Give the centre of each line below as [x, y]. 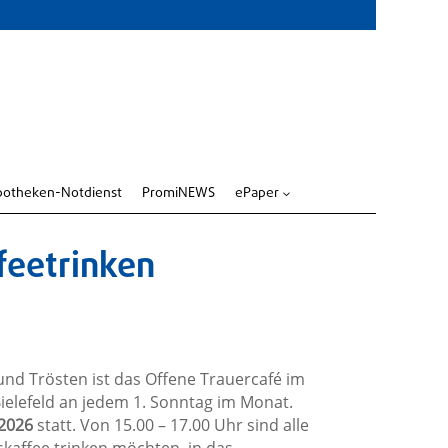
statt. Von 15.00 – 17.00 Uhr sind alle [170, 425]
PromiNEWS [178, 193]
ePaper [257, 193]
